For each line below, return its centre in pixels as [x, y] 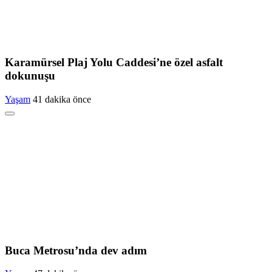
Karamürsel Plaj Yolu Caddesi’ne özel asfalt [114, 63]
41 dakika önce [62, 99]
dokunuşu [30, 76]
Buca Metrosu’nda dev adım [76, 250]
